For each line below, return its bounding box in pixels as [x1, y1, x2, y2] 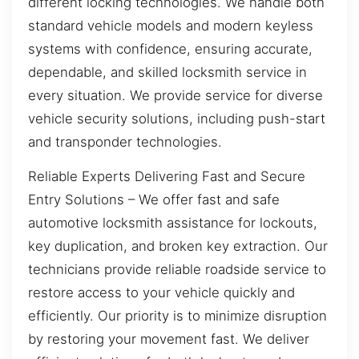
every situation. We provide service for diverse [28, 87, 323, 103]
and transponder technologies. [28, 133, 222, 150]
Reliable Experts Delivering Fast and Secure [28, 168, 305, 185]
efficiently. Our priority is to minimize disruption [28, 308, 327, 325]
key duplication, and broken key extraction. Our [28, 238, 328, 255]
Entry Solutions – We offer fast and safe [28, 192, 280, 208]
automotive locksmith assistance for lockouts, [28, 215, 317, 232]
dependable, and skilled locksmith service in [28, 63, 307, 80]
